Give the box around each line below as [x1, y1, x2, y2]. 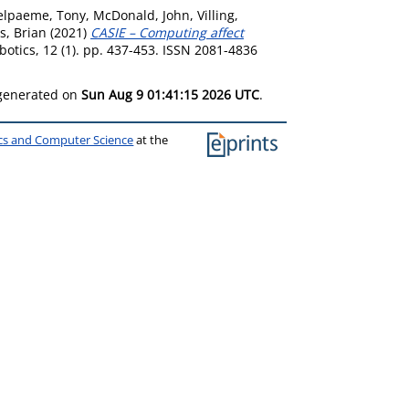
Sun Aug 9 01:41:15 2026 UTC [81, 86, 259, 103]
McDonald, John [93, 6, 190, 24]
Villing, [197, 6, 238, 24]
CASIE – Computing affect [90, 24, 244, 41]
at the [133, 132, 169, 148]
